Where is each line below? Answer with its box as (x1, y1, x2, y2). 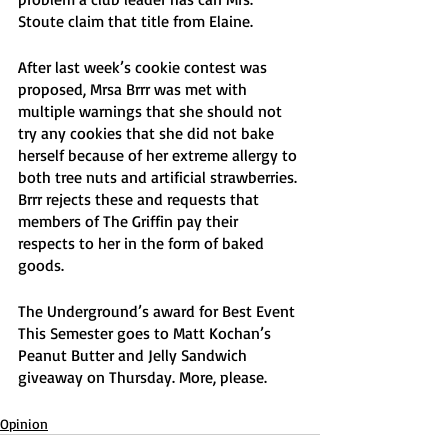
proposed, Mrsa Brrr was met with (18, 79, 251, 99)
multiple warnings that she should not (18, 101, 286, 121)
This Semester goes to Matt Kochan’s (18, 323, 275, 343)
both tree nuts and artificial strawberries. (18, 167, 301, 187)
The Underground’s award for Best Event (18, 301, 299, 321)
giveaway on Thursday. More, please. (18, 367, 267, 387)
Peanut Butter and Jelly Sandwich (18, 345, 251, 365)
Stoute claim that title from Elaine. (18, 11, 257, 31)
